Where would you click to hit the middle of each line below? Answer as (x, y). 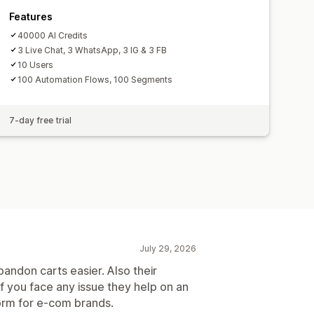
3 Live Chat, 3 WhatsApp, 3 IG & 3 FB (93, 50)
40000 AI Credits (53, 35)
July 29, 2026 (168, 248)
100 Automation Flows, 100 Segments (95, 79)
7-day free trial (41, 120)
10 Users (36, 64)
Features (31, 16)
